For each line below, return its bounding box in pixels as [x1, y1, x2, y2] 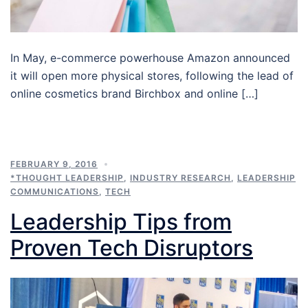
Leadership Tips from [10, 208, 232, 235]
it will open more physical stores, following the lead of [10, 68, 294, 82]
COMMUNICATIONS [10, 186, 99, 197]
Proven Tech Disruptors [10, 234, 253, 261]
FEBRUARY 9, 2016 [10, 158, 98, 169]
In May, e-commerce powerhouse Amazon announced [10, 50, 290, 65]
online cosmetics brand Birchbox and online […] [10, 86, 258, 100]
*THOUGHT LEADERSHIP [10, 172, 124, 183]
